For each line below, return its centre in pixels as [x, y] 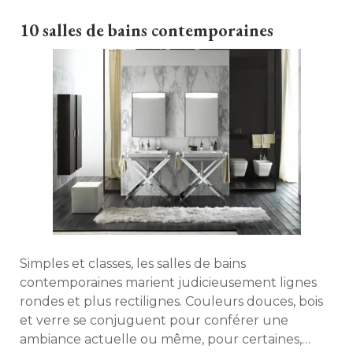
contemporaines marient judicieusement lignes [168, 282]
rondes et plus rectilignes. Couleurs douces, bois [171, 301]
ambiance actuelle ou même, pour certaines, [161, 339]
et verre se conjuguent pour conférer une [154, 320]
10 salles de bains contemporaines [147, 30]
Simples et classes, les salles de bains [133, 264]
